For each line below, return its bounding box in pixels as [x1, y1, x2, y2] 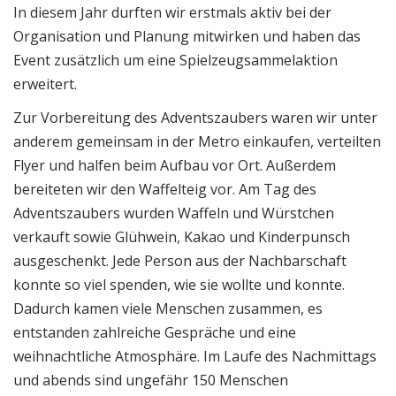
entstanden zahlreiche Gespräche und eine [13, 323, 296, 343]
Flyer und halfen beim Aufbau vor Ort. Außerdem [13, 156, 336, 176]
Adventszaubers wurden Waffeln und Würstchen [13, 203, 334, 224]
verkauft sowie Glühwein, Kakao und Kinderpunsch [13, 227, 350, 247]
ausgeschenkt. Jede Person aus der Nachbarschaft [13, 251, 346, 271]
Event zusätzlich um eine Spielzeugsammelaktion [13, 49, 338, 70]
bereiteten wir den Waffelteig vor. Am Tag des [13, 179, 316, 200]
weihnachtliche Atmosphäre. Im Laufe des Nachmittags [13, 346, 377, 367]
